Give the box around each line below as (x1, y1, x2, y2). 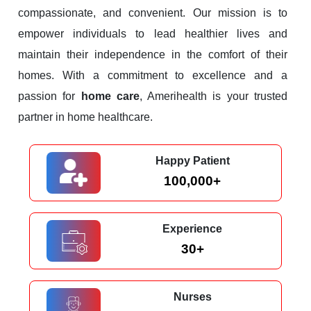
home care (81, 90, 140, 103)
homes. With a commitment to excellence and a (18, 69, 287, 82)
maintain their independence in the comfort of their (18, 49, 287, 61)
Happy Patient (155, 155, 230, 167)
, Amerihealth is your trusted (139, 90, 288, 103)
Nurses (173, 291, 212, 303)
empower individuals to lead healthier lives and (18, 28, 287, 40)
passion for (18, 90, 81, 103)
